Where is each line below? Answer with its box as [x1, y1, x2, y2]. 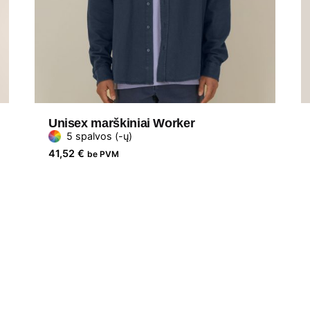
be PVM [86, 149, 119, 160]
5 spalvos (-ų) [66, 130, 132, 143]
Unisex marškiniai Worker [48, 116, 195, 131]
